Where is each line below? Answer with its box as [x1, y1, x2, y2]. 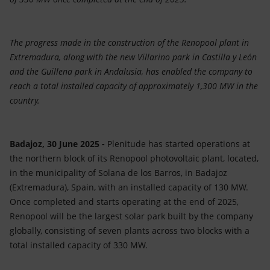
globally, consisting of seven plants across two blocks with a [10, 225, 250, 237]
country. [10, 95, 40, 107]
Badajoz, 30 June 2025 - [10, 138, 107, 150]
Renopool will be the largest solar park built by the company [10, 210, 253, 222]
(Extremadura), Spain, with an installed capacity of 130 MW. [10, 181, 248, 193]
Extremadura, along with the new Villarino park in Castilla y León [10, 51, 257, 63]
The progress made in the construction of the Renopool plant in [10, 37, 249, 49]
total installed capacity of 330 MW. [10, 239, 148, 251]
